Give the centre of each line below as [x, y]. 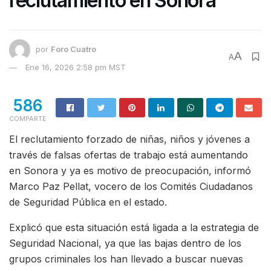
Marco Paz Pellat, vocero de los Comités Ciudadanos [131, 186]
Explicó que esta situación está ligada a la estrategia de [134, 227]
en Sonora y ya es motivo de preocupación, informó [130, 171]
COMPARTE [28, 119]
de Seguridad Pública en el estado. [88, 202]
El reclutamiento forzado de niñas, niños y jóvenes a [129, 139]
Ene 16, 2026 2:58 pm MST [76, 67]
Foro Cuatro [73, 49]
